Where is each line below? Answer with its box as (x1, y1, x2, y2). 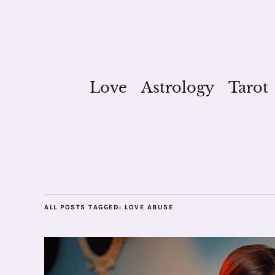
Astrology (141, 78, 214, 97)
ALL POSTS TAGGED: (44, 203, 125, 211)
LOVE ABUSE (125, 203, 173, 211)
